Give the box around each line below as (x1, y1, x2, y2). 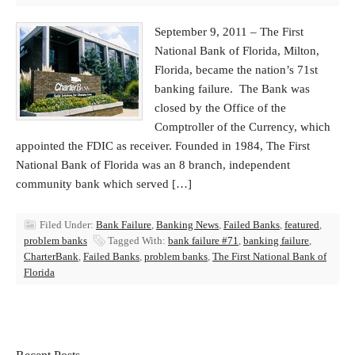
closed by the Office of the (155, 101, 286, 114)
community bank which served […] (16, 177, 192, 190)
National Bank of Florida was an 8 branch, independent (16, 158, 290, 171)
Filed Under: (40, 219, 96, 231)
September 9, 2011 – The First (155, 25, 303, 38)
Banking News (156, 219, 219, 231)
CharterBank (24, 250, 78, 262)
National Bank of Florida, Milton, (155, 44, 319, 57)
